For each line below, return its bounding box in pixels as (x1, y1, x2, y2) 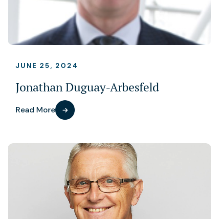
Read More (16, 105, 55, 115)
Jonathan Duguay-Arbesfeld (16, 80, 159, 95)
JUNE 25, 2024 (16, 61, 78, 70)
